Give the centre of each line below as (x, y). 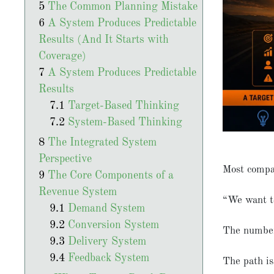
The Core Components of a (110, 176)
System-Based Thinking (125, 123)
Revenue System (77, 193)
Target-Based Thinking (123, 106)
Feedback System (108, 259)
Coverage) (62, 57)
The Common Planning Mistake (122, 7)
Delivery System (107, 242)
